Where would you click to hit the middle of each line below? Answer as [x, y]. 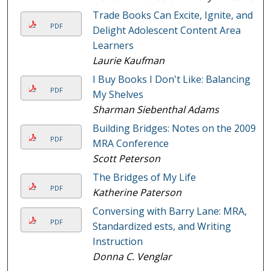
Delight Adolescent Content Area [166, 30]
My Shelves [118, 94]
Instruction [117, 241]
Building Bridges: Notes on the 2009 [174, 128]
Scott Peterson [126, 158]
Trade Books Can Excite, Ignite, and [172, 15]
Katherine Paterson [137, 192]
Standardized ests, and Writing [162, 226]
